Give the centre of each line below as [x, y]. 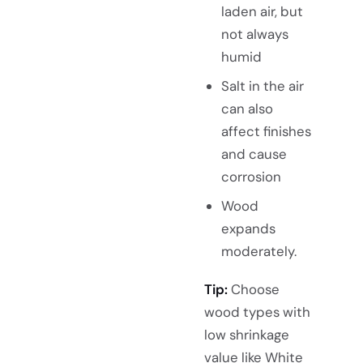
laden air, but [262, 12]
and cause [254, 154]
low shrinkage [247, 335]
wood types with [257, 312]
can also [247, 109]
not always [254, 34]
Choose [254, 290]
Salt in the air [262, 86]
